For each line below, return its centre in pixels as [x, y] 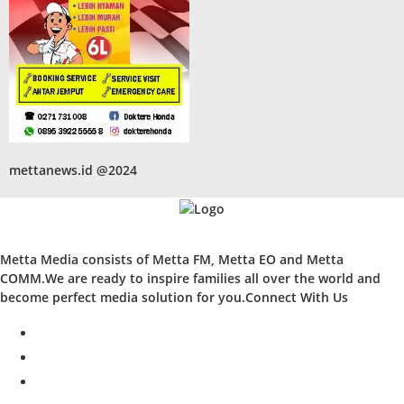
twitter [56, 353]
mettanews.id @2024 [73, 170]
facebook [64, 328]
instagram [66, 377]
